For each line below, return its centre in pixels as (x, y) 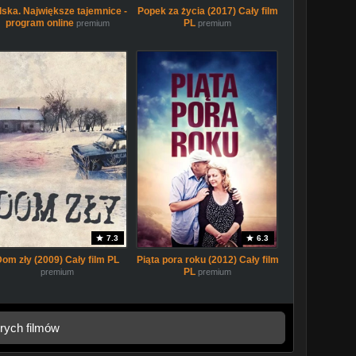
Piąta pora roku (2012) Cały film (207, 260)
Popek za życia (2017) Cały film (207, 11)
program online (39, 23)
